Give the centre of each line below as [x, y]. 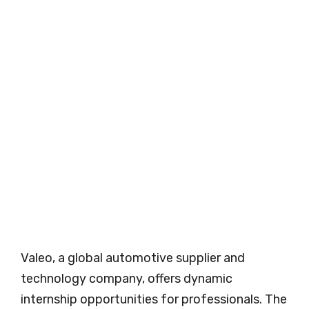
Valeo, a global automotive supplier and [133, 258]
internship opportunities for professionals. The [154, 300]
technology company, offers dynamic [127, 279]
